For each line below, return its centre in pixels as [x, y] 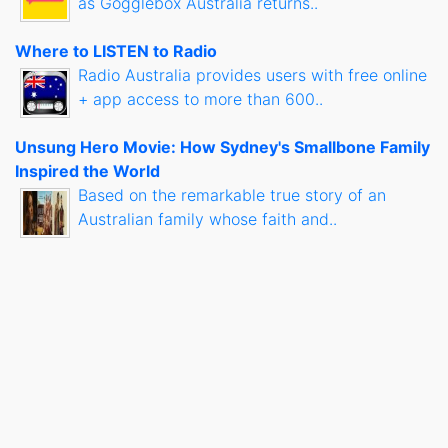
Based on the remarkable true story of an [232, 195]
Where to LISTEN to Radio [116, 51]
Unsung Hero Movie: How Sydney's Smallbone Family [222, 147]
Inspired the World [87, 171]
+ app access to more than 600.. [200, 99]
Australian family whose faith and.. [207, 219]
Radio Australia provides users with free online [252, 75]
